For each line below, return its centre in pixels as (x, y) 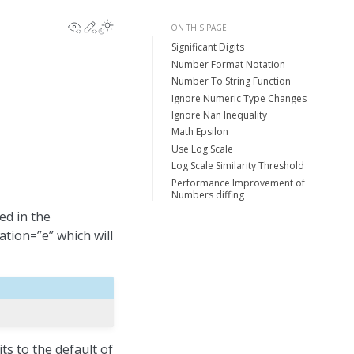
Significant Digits (208, 47)
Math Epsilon (200, 132)
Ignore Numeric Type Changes (239, 98)
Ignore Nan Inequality (219, 115)
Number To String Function (231, 81)
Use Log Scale (202, 149)
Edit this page (137, 25)
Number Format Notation (228, 64)
